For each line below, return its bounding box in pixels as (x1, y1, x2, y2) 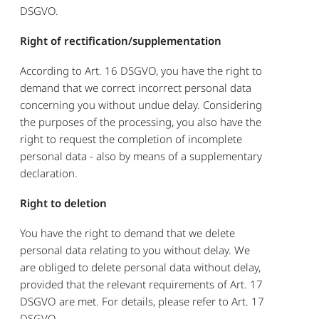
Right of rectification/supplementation (20, 33, 222, 48)
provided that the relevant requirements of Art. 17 (20, 276, 263, 291)
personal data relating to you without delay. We (20, 242, 251, 257)
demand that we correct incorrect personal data (20, 80, 252, 95)
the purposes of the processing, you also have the (20, 114, 262, 129)
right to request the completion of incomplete (20, 131, 243, 146)
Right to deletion (20, 195, 108, 210)
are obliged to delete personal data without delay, (20, 259, 261, 274)
